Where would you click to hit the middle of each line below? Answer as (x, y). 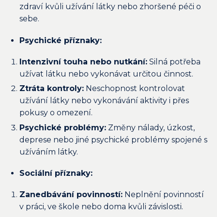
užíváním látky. (49, 152)
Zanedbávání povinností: (71, 195)
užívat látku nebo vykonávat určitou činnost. (106, 74)
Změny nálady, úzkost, (150, 127)
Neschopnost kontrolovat (134, 89)
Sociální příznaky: (56, 173)
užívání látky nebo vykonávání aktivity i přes (104, 101)
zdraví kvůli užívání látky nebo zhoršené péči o (110, 7)
